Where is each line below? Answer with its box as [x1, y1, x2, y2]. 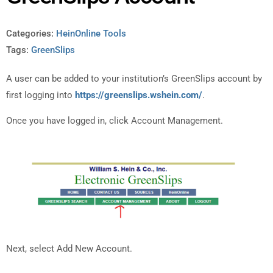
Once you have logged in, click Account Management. [6, 115, 223, 126]
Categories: [6, 28, 54, 40]
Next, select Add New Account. [6, 243, 132, 255]
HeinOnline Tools [56, 28, 126, 40]
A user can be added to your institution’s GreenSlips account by [6, 73, 262, 85]
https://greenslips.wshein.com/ [75, 90, 202, 101]
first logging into [6, 90, 75, 101]
